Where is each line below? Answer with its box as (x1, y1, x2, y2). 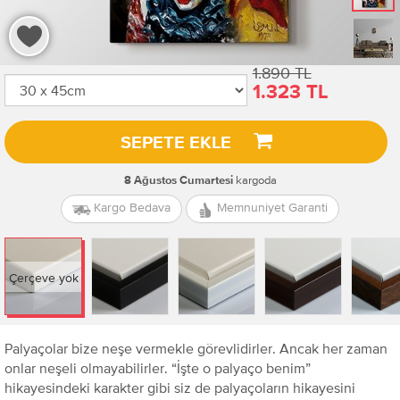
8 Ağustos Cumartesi (123, 175, 233, 187)
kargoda (232, 173, 277, 187)
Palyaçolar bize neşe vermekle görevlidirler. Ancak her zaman (4, 340, 387, 356)
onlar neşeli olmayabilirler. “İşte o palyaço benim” (4, 360, 311, 376)
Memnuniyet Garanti (213, 200, 328, 215)
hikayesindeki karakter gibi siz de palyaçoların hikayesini (4, 379, 355, 396)
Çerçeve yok (8, 270, 79, 285)
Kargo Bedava (90, 200, 171, 215)
